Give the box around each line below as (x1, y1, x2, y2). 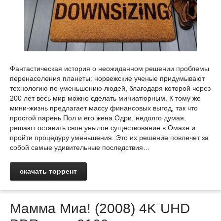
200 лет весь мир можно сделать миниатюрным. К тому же (10, 94, 201, 102)
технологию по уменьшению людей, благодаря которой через (10, 84, 211, 92)
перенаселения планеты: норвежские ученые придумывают (10, 74, 205, 82)
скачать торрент (20, 167, 77, 175)
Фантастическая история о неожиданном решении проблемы (10, 65, 209, 73)
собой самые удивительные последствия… (10, 144, 150, 151)
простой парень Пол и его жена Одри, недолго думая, (10, 114, 186, 122)
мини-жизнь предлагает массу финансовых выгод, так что (10, 104, 198, 112)
